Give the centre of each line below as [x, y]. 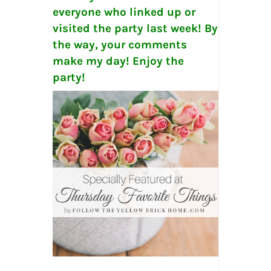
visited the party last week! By [135, 28]
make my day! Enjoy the [118, 61]
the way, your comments [119, 44]
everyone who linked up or [124, 12]
